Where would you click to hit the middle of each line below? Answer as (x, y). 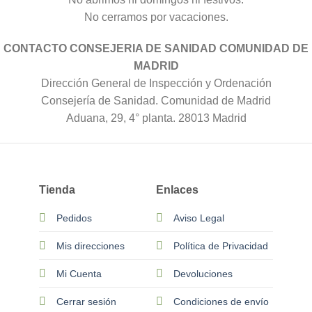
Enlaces (177, 189)
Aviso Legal (199, 218)
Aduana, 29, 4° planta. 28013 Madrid (156, 118)
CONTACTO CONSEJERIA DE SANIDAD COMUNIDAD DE (156, 48)
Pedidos (75, 218)
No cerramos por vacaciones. (156, 17)
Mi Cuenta (79, 273)
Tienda (57, 189)
